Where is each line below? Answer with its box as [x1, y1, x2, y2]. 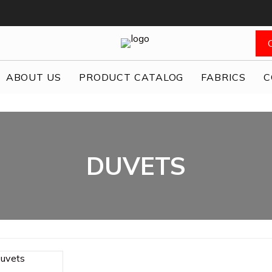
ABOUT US [5, 71, 61, 83]
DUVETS [86, 151, 186, 181]
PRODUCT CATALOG [78, 71, 184, 83]
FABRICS [201, 71, 246, 83]
